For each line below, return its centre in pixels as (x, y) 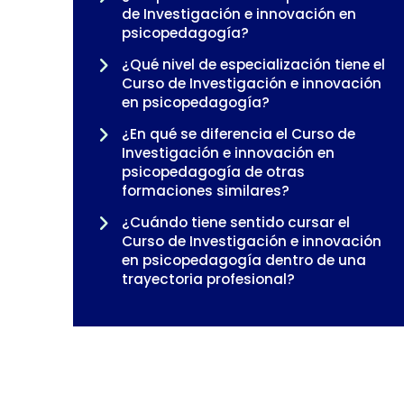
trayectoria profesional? (208, 279)
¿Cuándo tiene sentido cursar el (235, 222)
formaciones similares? (205, 190)
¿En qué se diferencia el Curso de (238, 133)
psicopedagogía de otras (213, 171)
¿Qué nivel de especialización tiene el (253, 64)
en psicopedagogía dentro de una (243, 260)
